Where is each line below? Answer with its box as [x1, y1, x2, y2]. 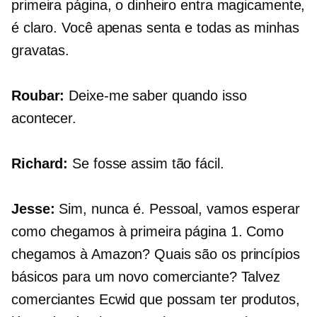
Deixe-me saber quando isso [64, 88, 247, 104]
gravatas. [11, 42, 70, 59]
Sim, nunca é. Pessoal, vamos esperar [54, 201, 300, 217]
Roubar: [11, 88, 65, 104]
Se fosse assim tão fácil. [68, 156, 224, 172]
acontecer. [11, 110, 77, 127]
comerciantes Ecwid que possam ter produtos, [11, 292, 300, 308]
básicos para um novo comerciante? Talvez [11, 269, 280, 285]
